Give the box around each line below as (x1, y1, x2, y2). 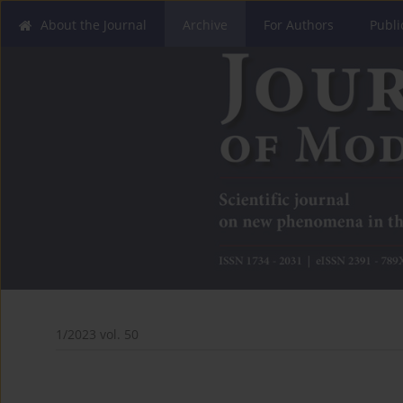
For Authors (264, 16, 334, 33)
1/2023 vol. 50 (56, 326, 139, 344)
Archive (183, 16, 228, 33)
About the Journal (40, 16, 147, 33)
